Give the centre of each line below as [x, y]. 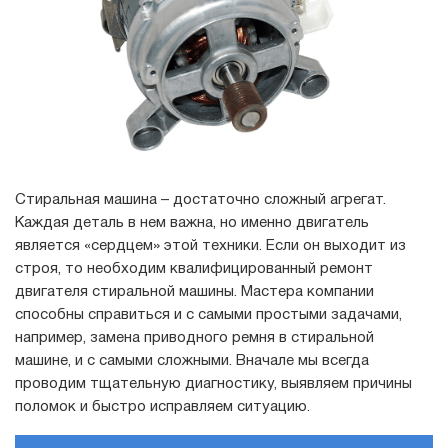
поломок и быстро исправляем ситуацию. [162, 406]
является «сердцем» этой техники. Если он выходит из [210, 245]
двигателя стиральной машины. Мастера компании [194, 291]
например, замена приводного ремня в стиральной [194, 337]
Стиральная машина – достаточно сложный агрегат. [200, 199]
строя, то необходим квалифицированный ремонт [194, 268]
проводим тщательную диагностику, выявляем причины [213, 383]
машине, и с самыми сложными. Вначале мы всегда [192, 360]
